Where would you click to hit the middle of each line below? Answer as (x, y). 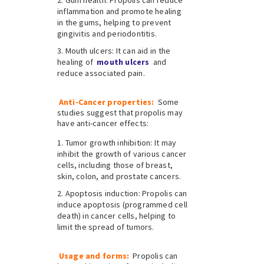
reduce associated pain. (101, 73)
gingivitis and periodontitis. (107, 34)
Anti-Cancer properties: (106, 102)
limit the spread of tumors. (106, 227)
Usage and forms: (95, 256)
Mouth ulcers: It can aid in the (118, 51)
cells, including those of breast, (115, 165)
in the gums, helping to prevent (114, 23)
